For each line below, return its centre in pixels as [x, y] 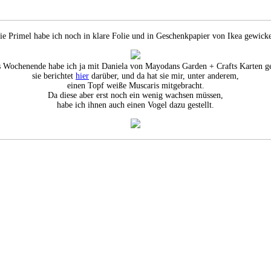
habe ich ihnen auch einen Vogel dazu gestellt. [135, 105]
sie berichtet [54, 76]
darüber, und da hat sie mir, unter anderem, [164, 76]
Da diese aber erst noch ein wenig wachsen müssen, [135, 95]
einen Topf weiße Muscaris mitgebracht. [135, 85]
